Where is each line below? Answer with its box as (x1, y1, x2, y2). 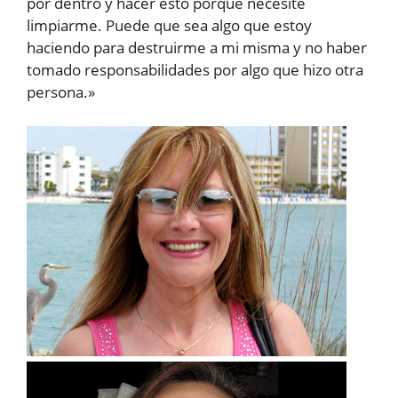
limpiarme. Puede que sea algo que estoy (27, 15, 312, 36)
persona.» (27, 82, 95, 102)
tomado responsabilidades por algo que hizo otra (27, 60, 363, 80)
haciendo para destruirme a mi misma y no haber (27, 37, 367, 58)
